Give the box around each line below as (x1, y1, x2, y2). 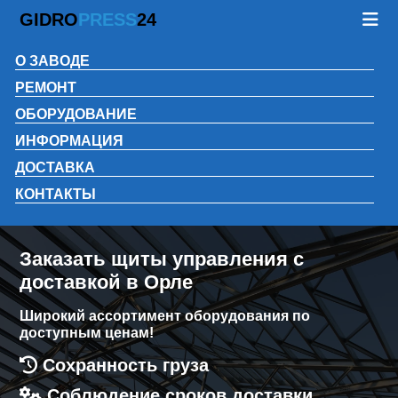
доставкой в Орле (20, 271, 194, 293)
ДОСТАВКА (15, 160, 96, 175)
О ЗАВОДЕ (15, 53, 91, 68)
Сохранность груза (43, 355, 210, 375)
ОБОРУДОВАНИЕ (15, 107, 138, 122)
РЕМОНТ (15, 80, 77, 95)
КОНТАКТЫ (15, 187, 97, 202)
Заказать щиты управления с (20, 248, 305, 270)
